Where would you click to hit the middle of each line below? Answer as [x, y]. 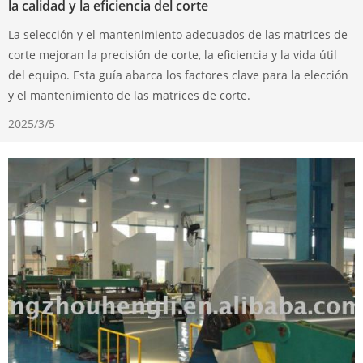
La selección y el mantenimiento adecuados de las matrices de [178, 35]
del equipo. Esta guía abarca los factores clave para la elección [178, 75]
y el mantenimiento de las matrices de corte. [129, 96]
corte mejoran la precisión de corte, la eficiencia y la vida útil [173, 55]
